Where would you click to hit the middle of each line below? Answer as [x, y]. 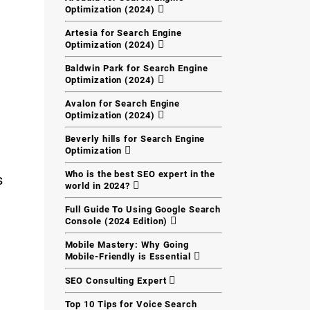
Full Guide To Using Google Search [143, 209]
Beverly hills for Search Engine [135, 139]
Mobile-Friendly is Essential [129, 256]
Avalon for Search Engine [122, 103]
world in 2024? [99, 186]
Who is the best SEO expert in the [140, 174]
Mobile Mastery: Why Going [127, 245]
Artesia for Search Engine [123, 33]
